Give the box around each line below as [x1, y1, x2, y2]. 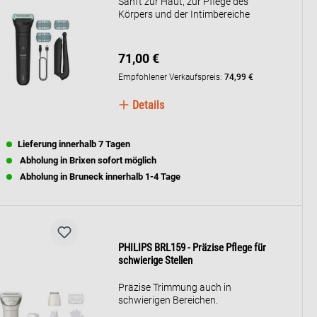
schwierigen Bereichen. [118, 294, 219, 306]
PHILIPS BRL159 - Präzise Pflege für [118, 241, 267, 254]
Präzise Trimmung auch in [118, 282, 232, 293]
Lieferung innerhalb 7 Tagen [18, 139, 130, 149]
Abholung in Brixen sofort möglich [18, 155, 156, 166]
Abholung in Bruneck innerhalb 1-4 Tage [18, 171, 180, 182]
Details [129, 98, 165, 112]
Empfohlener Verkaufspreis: [118, 71, 225, 82]
